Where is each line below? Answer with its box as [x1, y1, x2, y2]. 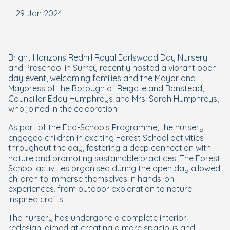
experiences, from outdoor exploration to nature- [8, 184, 195, 194]
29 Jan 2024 [15, 8, 62, 18]
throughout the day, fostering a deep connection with [8, 143, 211, 153]
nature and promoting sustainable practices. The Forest [8, 153, 220, 163]
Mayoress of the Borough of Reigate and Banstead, [8, 83, 204, 93]
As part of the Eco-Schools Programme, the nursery [8, 122, 204, 132]
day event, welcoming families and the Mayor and [8, 73, 196, 83]
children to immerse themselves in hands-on [8, 174, 174, 184]
